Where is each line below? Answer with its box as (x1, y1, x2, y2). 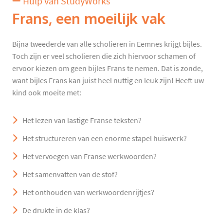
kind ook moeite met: (12, 88, 81, 98)
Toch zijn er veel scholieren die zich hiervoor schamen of (12, 51, 196, 61)
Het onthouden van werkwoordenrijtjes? (22, 187, 154, 198)
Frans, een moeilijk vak (12, 9, 165, 28)
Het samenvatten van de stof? (22, 169, 118, 180)
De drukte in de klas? (22, 205, 90, 216)
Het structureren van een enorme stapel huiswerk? (22, 133, 187, 144)
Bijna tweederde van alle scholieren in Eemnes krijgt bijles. (12, 39, 202, 49)
